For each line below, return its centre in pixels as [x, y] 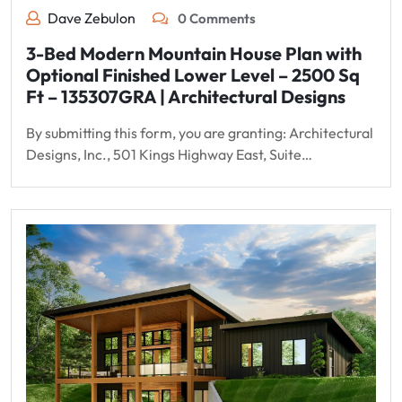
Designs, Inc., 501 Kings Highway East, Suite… [169, 155]
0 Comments [215, 19]
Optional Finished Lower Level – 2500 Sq [193, 75]
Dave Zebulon [92, 18]
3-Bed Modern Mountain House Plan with [194, 54]
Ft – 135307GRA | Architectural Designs [186, 97]
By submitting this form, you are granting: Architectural [200, 133]
